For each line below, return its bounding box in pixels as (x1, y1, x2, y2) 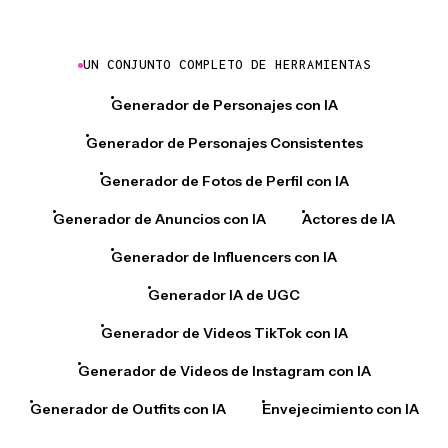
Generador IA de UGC (148, 286, 300, 305)
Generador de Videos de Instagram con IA (77, 362, 371, 381)
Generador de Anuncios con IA (53, 210, 266, 229)
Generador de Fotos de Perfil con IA (99, 172, 349, 191)
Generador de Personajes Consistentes (85, 134, 363, 153)
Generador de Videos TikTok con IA (100, 324, 348, 343)
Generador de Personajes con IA (110, 96, 338, 115)
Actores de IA (302, 210, 395, 229)
